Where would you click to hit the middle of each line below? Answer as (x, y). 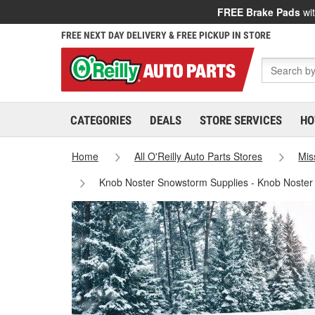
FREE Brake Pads (259, 12)
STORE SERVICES (241, 120)
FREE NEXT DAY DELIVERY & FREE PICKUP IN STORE (166, 35)
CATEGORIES (101, 120)
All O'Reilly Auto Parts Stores (199, 156)
